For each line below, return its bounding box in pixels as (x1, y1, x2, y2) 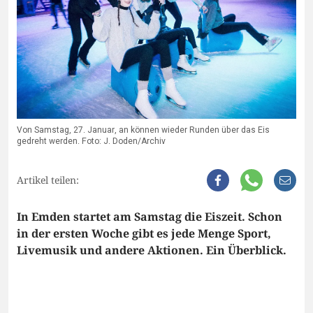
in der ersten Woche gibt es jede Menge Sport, (17, 226, 271, 242)
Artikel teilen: (17, 173, 79, 187)
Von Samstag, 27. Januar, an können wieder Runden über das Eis (17, 124, 270, 137)
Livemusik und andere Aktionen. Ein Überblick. (17, 242, 286, 259)
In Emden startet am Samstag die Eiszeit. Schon (17, 209, 282, 225)
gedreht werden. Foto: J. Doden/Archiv (17, 135, 166, 148)
